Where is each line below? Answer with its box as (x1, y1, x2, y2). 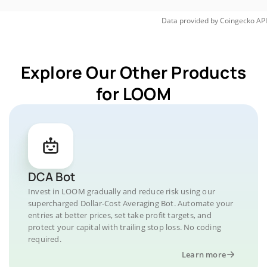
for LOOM (96, 82, 171, 105)
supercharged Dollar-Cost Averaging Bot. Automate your (28, 198, 234, 209)
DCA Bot (28, 169, 75, 185)
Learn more (182, 249, 226, 260)
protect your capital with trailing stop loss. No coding (28, 222, 222, 232)
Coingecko (220, 15, 254, 26)
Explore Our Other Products (20, 61, 247, 83)
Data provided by (162, 15, 218, 26)
